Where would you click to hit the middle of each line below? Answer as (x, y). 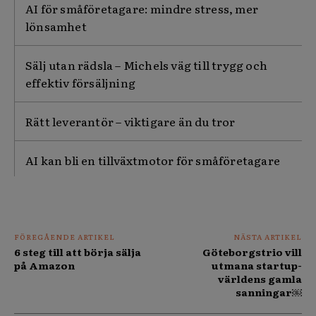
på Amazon (47, 266)
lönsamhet (56, 26)
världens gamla (260, 279)
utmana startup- (256, 266)
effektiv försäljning (80, 83)
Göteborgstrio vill (252, 252)
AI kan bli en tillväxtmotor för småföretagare (153, 160)
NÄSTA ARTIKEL (267, 237)
